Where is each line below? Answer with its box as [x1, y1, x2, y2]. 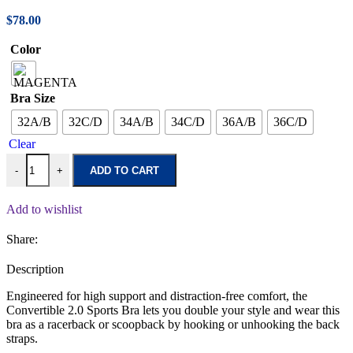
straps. [6, 332, 38, 345]
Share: [6, 232, 38, 246]
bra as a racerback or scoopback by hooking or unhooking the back [6, 318, 340, 331]
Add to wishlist [6, 203, 82, 216]
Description [6, 262, 64, 276]
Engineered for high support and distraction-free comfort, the [6, 289, 307, 303]
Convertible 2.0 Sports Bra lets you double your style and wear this [6, 303, 340, 317]
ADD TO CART [90, 164, 159, 176]
